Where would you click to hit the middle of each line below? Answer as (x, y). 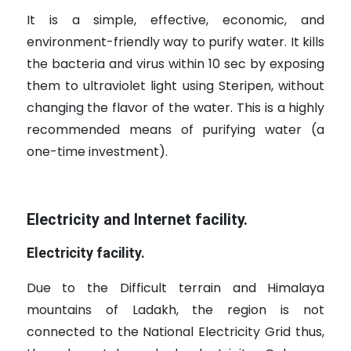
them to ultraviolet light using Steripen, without (175, 86)
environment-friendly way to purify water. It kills (175, 42)
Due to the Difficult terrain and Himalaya (175, 288)
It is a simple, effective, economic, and (175, 20)
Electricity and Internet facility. (137, 220)
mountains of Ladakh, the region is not (175, 310)
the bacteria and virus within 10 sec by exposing (175, 64)
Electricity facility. (85, 253)
